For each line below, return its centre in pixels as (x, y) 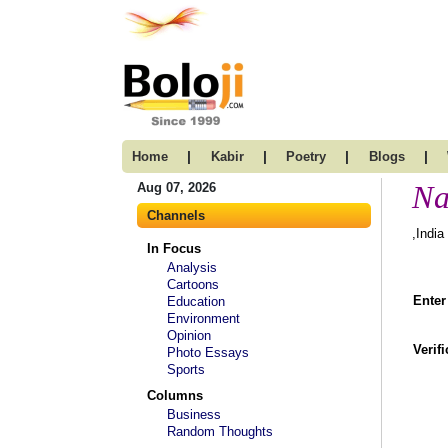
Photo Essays (208, 352)
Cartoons (193, 284)
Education (196, 301)
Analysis (192, 267)
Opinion (189, 335)
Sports (186, 369)
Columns (175, 395)
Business (194, 414)
